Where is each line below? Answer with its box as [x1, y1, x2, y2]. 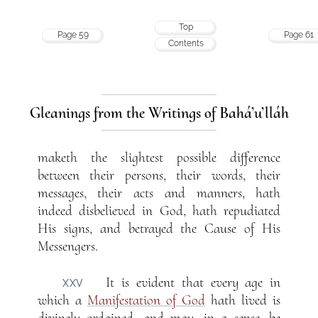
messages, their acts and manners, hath [37, 185, 281, 202]
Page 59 [57, 29, 89, 40]
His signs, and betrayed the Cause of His [37, 220, 281, 238]
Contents [168, 38, 204, 48]
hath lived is [205, 292, 281, 309]
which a [37, 292, 87, 309]
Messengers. [37, 238, 98, 256]
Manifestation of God [87, 292, 206, 309]
